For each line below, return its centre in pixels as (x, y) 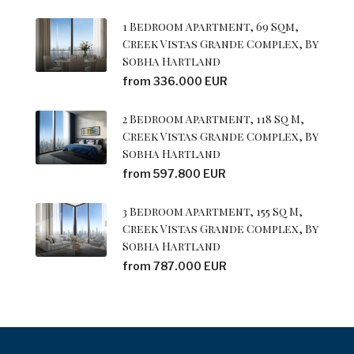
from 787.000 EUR (175, 266)
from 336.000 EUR (175, 81)
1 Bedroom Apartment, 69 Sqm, (211, 27)
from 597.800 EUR (174, 174)
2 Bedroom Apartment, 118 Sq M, (213, 119)
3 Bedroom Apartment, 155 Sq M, (213, 212)
